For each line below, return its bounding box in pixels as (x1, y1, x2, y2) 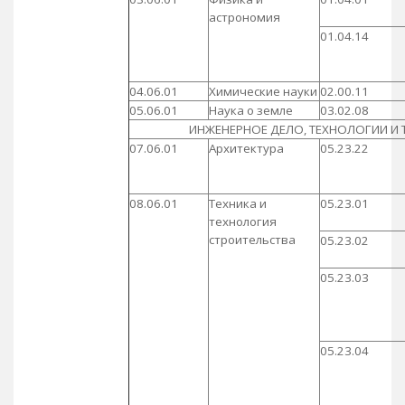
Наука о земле (208, 101, 293, 118)
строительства (208, 231, 296, 248)
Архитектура (208, 139, 284, 156)
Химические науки (208, 82, 317, 99)
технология (208, 212, 277, 230)
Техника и (208, 194, 267, 212)
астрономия (208, 8, 280, 25)
